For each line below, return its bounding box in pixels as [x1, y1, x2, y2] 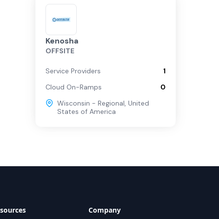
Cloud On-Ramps [45, 83, 102, 91]
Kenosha [45, 36, 78, 46]
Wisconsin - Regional [57, 99, 125, 108]
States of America [57, 107, 116, 116]
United [128, 99, 149, 108]
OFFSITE [45, 46, 74, 55]
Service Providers [45, 66, 101, 75]
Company [88, 205, 121, 215]
